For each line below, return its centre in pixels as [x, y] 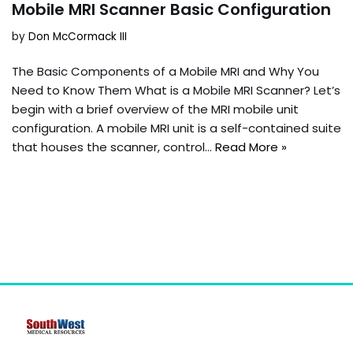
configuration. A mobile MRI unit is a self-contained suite [176, 128]
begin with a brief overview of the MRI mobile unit [155, 109]
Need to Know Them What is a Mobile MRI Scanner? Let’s [176, 90]
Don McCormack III [78, 36]
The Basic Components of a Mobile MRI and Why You [165, 71]
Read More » [251, 147]
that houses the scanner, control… [113, 147]
